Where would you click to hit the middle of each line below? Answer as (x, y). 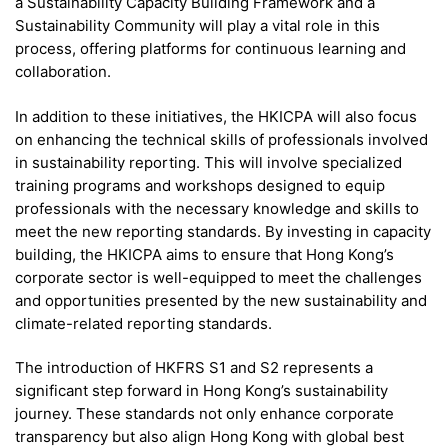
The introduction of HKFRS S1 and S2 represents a (194, 367)
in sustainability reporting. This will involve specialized (208, 162)
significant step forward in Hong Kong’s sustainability (201, 390)
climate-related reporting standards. (143, 323)
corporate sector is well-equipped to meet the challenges (218, 277)
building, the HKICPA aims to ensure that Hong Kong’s (204, 254)
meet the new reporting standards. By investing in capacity (223, 231)
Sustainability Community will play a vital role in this (197, 26)
